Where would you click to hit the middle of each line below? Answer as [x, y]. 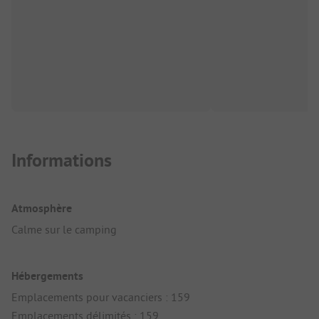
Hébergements [47, 276]
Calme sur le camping [64, 230]
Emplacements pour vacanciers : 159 [101, 297]
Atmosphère [42, 209]
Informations [62, 161]
